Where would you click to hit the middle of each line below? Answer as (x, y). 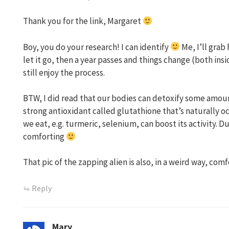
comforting (44, 136)
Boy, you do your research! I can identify (97, 47)
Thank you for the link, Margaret (83, 21)
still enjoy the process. (64, 72)
